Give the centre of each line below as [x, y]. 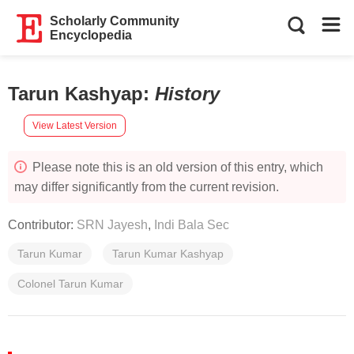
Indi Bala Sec [192, 225]
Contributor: [42, 225]
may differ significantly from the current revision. [147, 187]
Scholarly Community [115, 21]
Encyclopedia [91, 35]
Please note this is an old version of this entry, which [176, 167]
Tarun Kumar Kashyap [168, 254]
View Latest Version [75, 125]
